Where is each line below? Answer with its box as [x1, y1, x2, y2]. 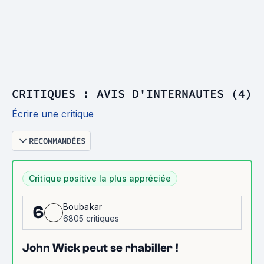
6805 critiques [63, 213, 119, 223]
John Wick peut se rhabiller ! [22, 241, 179, 255]
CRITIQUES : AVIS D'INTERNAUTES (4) [12, 86, 252, 101]
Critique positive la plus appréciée [29, 173, 171, 183]
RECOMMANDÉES [29, 136, 85, 146]
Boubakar [63, 202, 103, 212]
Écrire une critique [12, 108, 94, 120]
